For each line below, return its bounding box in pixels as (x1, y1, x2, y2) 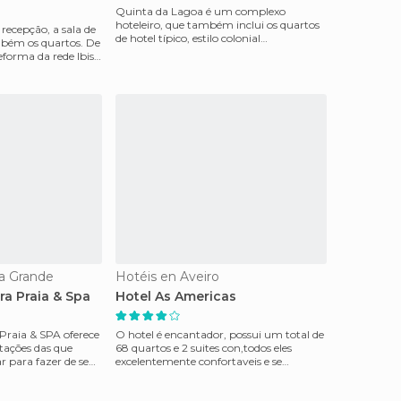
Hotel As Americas (115, 288, 236, 304)
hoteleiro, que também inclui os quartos (115, 18, 320, 31)
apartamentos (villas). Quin (115, 45, 257, 58)
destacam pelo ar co (115, 368, 218, 381)
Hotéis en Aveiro (115, 269, 219, 285)
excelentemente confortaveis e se (115, 354, 282, 368)
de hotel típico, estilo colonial (115, 31, 260, 45)
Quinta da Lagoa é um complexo (115, 4, 286, 18)
